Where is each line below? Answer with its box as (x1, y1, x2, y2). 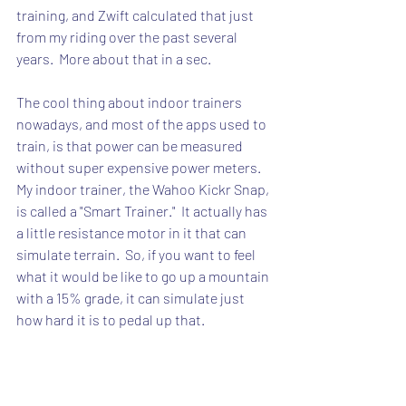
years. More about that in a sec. (16, 50, 211, 67)
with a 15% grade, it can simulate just (16, 289, 247, 306)
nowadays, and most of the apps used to (16, 115, 269, 132)
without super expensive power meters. (16, 159, 266, 176)
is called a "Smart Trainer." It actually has (16, 202, 270, 219)
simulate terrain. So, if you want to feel (16, 246, 258, 263)
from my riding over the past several (16, 28, 240, 45)
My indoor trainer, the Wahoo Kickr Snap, (16, 180, 272, 198)
